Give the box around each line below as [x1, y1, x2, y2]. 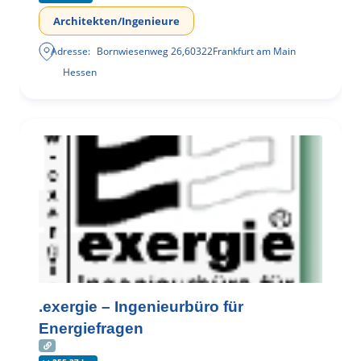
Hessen [63, 65, 97, 80]
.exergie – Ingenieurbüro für [39, 298, 243, 316]
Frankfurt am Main [213, 44, 297, 59]
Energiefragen [39, 320, 143, 338]
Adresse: [51, 44, 91, 59]
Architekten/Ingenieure [53, 14, 180, 29]
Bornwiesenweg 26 [97, 44, 183, 59]
